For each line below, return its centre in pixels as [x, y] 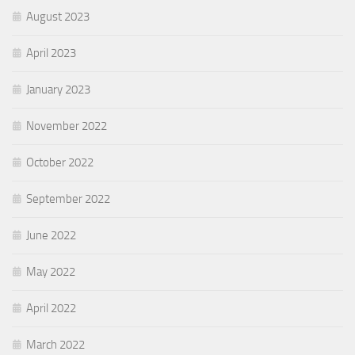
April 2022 [51, 308]
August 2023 [58, 17]
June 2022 [51, 235]
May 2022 [51, 272]
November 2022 [67, 126]
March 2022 [55, 345]
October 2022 [60, 162]
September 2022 [68, 199]
